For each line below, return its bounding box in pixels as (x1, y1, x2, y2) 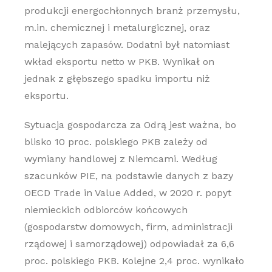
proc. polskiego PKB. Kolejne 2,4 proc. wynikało (24, 255, 244, 267)
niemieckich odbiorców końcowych (24, 204, 188, 216)
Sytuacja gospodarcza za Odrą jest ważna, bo (24, 119, 236, 131)
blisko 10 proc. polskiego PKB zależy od (24, 136, 208, 148)
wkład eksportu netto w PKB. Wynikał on (24, 56, 214, 67)
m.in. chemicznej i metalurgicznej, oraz (24, 22, 210, 33)
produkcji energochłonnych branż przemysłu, (24, 5, 240, 16)
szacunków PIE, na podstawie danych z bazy (24, 170, 233, 182)
